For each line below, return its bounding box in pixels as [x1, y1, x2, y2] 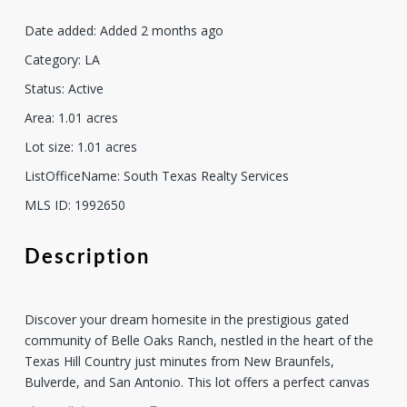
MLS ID [24, 196, 68, 214]
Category [24, 51, 78, 69]
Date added [24, 22, 94, 40]
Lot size [24, 138, 71, 156]
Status [24, 80, 62, 98]
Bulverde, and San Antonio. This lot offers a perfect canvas [24, 373, 370, 392]
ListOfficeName [24, 167, 117, 185]
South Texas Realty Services [123, 167, 289, 185]
